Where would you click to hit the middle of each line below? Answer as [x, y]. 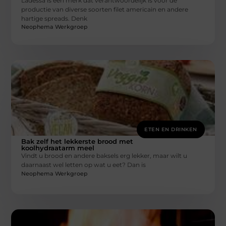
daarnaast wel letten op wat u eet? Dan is [84, 165]
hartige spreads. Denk [54, 18]
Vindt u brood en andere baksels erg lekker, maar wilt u [104, 156]
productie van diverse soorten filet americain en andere [105, 9]
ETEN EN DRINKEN [171, 130]
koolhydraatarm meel [58, 148]
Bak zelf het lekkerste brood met [77, 142]
